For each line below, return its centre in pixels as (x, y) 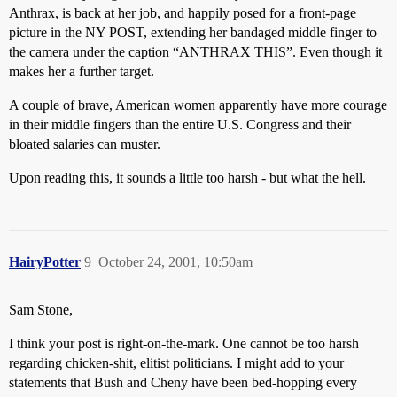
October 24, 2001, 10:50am (175, 262)
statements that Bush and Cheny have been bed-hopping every (183, 382)
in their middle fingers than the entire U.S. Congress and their (180, 125)
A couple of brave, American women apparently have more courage (198, 105)
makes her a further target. (82, 71)
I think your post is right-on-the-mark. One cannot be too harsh (184, 343)
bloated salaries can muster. (85, 144)
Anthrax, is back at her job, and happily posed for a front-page (183, 13)
